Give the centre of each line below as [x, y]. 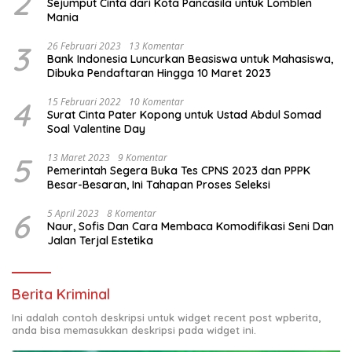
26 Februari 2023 [84, 46]
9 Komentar [143, 157]
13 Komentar [156, 46]
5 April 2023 [73, 213]
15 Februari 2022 [84, 101]
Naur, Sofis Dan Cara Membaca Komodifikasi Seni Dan [191, 226]
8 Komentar [132, 213]
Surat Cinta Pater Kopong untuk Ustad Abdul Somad [184, 114]
